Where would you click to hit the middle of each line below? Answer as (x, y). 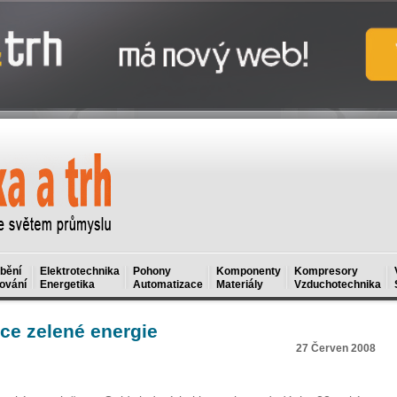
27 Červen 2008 (336, 348)
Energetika (67, 284)
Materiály (240, 284)
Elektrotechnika (80, 271)
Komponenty (249, 271)
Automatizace (168, 284)
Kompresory (326, 271)
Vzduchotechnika (338, 284)
